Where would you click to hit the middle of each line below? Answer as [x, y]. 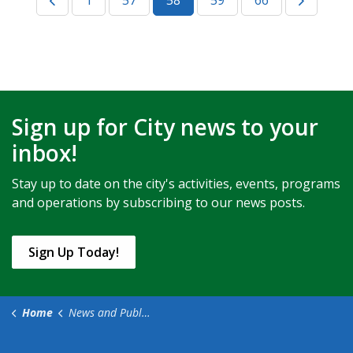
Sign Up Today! [74, 252]
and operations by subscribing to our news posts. [158, 203]
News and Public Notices [105, 312]
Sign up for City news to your [165, 127]
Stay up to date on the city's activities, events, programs [176, 184]
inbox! [45, 153]
